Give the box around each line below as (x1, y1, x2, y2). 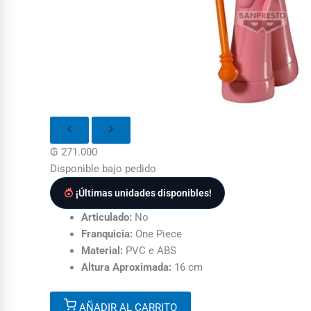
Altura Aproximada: (81, 261, 171, 274)
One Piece (133, 228, 182, 241)
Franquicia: (81, 228, 133, 241)
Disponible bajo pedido (50, 162, 156, 176)
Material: (81, 244, 123, 258)
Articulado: (81, 211, 132, 224)
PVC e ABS (123, 244, 176, 258)
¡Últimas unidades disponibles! (76, 187, 212, 199)
